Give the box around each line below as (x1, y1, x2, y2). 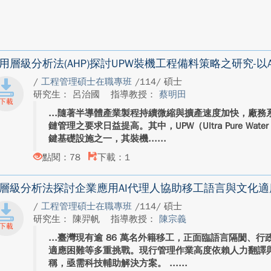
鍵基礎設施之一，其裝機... (48, 133, 157, 144)
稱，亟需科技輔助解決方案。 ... (48, 258, 178, 269)
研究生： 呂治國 (33, 89, 103, 100)
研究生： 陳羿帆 (33, 214, 103, 224)
